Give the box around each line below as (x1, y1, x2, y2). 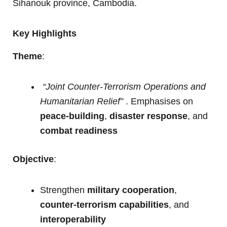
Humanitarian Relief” (40, 96, 123, 107)
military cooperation (87, 184, 174, 195)
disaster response (109, 111, 187, 122)
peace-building (40, 111, 104, 122)
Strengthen (40, 184, 87, 195)
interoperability (40, 214, 106, 224)
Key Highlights (13, 28, 77, 39)
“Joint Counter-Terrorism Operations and (43, 82, 206, 92)
